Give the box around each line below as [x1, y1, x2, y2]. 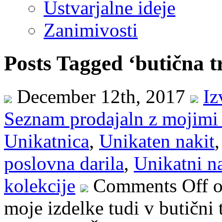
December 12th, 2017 [12, 85, 190, 107]
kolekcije [4, 174, 75, 196]
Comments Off [93, 174, 208, 196]
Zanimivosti [44, 19, 138, 41]
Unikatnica [4, 130, 89, 152]
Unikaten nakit [99, 130, 215, 152]
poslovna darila [4, 152, 124, 174]
